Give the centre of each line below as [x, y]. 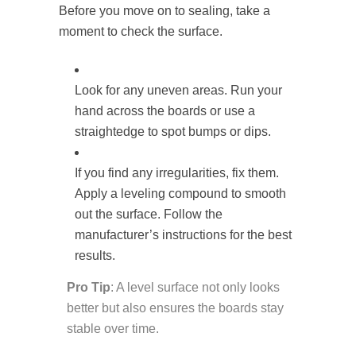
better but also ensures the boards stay [175, 308]
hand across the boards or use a [165, 111]
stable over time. [113, 329]
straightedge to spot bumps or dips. [173, 132]
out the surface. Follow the [149, 215]
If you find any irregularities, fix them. [177, 173]
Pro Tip [89, 288]
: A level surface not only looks [195, 288]
